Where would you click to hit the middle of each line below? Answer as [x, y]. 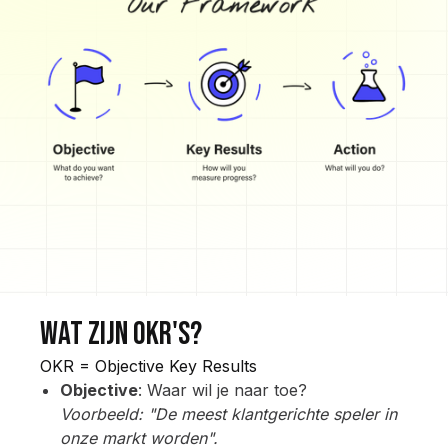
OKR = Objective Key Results [148, 366]
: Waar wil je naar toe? [222, 390]
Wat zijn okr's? [121, 335]
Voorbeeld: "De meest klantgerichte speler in [228, 414]
